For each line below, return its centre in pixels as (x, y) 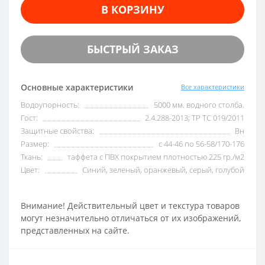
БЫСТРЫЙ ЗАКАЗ (132, 49)
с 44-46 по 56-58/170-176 (201, 143)
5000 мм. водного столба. (199, 104)
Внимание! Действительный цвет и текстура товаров (130, 205)
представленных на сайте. (75, 230)
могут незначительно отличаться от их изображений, (131, 218)
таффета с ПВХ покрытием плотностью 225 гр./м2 (156, 156)
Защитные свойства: (57, 130)
